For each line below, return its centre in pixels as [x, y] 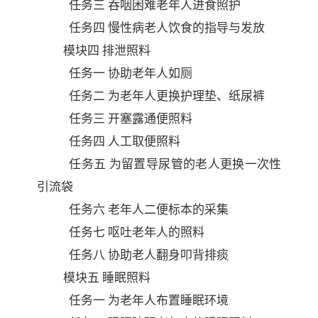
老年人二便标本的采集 [168, 209]
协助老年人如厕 [150, 73]
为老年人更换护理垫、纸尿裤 [186, 96]
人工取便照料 [144, 141]
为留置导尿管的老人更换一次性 [195, 164]
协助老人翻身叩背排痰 [168, 255]
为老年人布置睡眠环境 [168, 300]
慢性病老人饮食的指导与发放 [186, 28]
